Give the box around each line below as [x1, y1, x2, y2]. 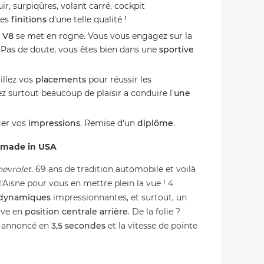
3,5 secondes [51, 220, 105, 231]
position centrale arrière [25, 206, 128, 217]
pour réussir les [86, 74, 151, 85]
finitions [11, 14, 47, 25]
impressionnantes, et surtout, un [51, 192, 187, 203]
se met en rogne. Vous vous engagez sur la [14, 31, 192, 41]
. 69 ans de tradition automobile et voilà [31, 164, 196, 174]
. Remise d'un [80, 118, 137, 128]
